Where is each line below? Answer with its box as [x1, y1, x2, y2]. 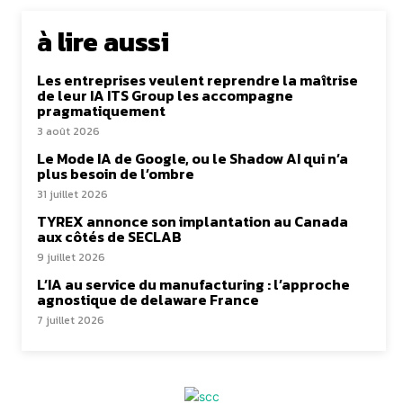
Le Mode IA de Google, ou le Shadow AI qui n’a [37, 147, 348, 169]
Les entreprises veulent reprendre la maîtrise [37, 68, 358, 91]
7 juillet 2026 [37, 311, 104, 328]
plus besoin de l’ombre [37, 162, 194, 184]
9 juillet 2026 [37, 248, 105, 265]
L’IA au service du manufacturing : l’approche [37, 273, 350, 295]
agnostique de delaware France [37, 288, 259, 310]
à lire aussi [37, 21, 169, 62]
